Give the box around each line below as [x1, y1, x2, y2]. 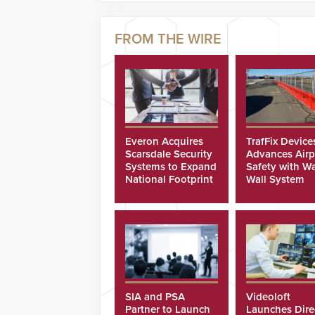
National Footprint [125, 172, 213, 186]
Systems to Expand [125, 160, 217, 173]
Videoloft [245, 290, 290, 303]
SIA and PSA [125, 290, 185, 303]
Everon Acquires [125, 134, 203, 148]
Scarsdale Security [125, 147, 212, 160]
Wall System [245, 172, 304, 186]
